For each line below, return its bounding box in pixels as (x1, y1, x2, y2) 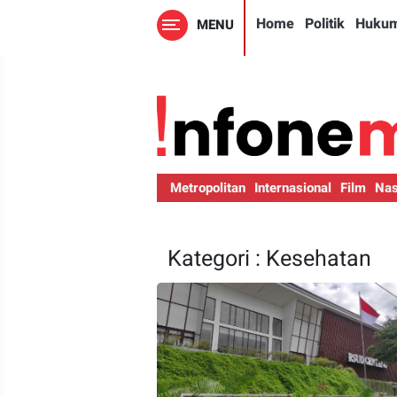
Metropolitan (170, 178, 245, 198)
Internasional (254, 178, 331, 198)
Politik (305, 13, 345, 35)
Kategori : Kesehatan (167, 243, 371, 276)
